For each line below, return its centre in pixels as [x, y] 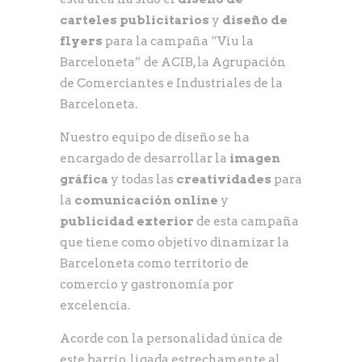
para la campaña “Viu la [178, 41]
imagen [255, 158]
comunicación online [147, 200]
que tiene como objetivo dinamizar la [175, 242]
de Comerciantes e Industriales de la [171, 83]
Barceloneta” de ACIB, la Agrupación [173, 62]
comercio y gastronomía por [147, 284]
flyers [81, 41]
